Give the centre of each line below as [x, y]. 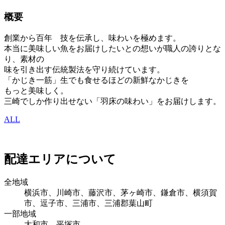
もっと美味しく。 [36, 90]
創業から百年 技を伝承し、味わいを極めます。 [92, 38]
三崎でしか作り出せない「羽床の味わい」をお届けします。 [113, 101]
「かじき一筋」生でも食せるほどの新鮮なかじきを [96, 80]
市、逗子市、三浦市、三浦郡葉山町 [88, 203]
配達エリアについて [60, 159]
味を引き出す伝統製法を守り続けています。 [84, 69]
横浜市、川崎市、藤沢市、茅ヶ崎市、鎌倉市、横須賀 [121, 192]
